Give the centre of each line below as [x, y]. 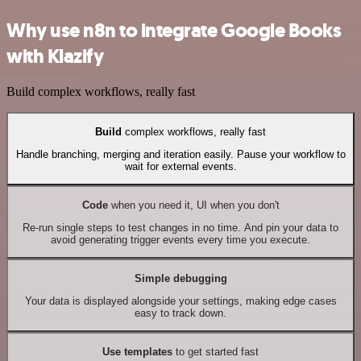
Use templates [137, 351]
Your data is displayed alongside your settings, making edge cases [180, 301]
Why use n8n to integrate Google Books [174, 30]
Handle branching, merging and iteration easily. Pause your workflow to [180, 155]
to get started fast [216, 351]
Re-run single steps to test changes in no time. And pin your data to [180, 228]
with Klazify [55, 56]
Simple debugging [180, 278]
